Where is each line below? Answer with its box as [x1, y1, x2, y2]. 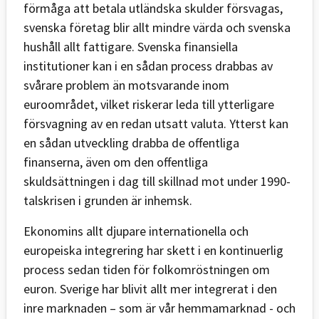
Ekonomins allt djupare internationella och [23, 222, 249, 239]
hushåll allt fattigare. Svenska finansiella [23, 38, 238, 55]
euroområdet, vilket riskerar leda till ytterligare [23, 95, 274, 113]
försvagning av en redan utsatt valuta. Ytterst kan [23, 115, 288, 132]
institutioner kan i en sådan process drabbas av [23, 57, 273, 74]
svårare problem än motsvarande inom [23, 76, 229, 93]
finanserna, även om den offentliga [23, 153, 208, 170]
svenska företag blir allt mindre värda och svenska [23, 19, 291, 36]
